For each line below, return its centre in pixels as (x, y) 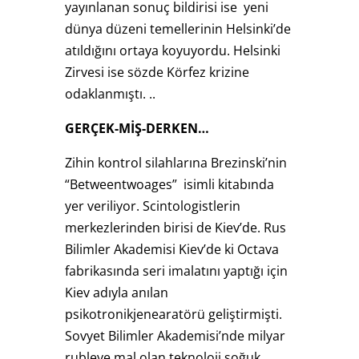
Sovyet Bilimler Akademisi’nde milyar (175, 335)
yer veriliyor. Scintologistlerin (152, 206)
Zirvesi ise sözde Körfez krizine (157, 72)
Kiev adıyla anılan (116, 292)
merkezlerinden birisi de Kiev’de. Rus (175, 227)
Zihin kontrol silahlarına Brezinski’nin (175, 162)
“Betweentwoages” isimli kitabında (169, 184)
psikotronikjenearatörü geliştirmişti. (173, 314)
